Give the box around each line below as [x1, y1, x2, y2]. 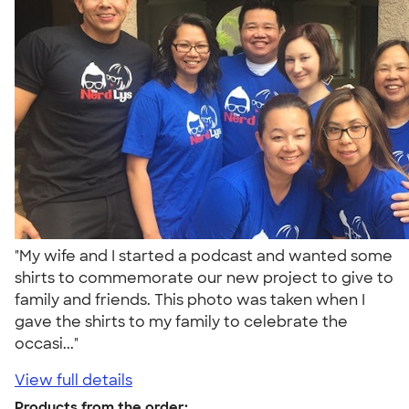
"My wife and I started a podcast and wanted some [15, 246, 393, 266]
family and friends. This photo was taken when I [15, 289, 365, 309]
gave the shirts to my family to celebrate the [15, 311, 348, 331]
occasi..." [15, 333, 86, 353]
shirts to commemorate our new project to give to [15, 267, 393, 288]
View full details [15, 370, 132, 390]
